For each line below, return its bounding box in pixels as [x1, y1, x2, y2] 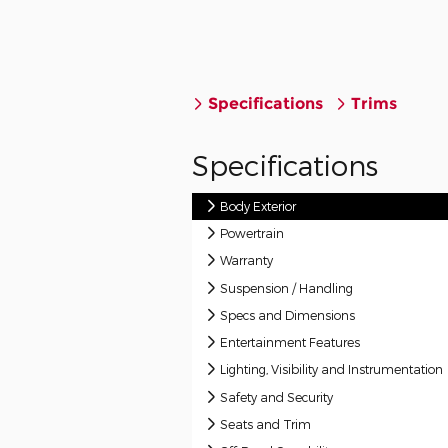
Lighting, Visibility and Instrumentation [220, 362, 444, 377]
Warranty [220, 253, 274, 268]
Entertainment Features [220, 335, 361, 350]
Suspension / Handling [220, 280, 354, 295]
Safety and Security [220, 389, 334, 404]
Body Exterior [220, 198, 297, 213]
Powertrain [220, 226, 285, 241]
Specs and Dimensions [220, 307, 356, 322]
